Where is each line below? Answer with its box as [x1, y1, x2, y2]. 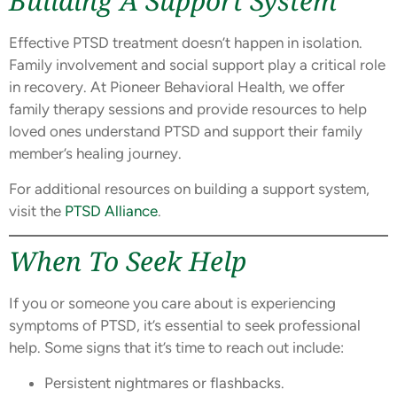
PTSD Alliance [65, 201, 158, 220]
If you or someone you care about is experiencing [9, 294, 336, 313]
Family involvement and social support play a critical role [9, 56, 385, 74]
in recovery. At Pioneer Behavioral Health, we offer [9, 78, 345, 97]
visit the [9, 201, 65, 220]
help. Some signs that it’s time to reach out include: [9, 339, 344, 357]
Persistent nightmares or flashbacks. [44, 373, 284, 392]
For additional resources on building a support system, [9, 179, 370, 198]
